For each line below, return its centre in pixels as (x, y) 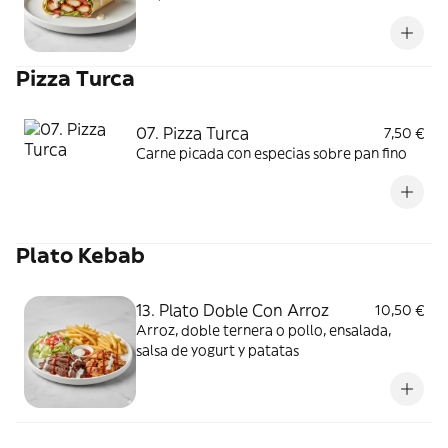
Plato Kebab (80, 255)
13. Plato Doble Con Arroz (232, 310)
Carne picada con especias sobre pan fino (271, 153)
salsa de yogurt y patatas (217, 350)
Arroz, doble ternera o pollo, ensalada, (263, 330)
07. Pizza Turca (192, 133)
